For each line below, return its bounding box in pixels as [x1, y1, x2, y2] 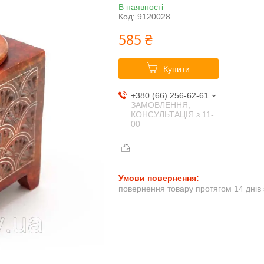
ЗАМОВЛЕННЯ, [130, 100, 190, 110]
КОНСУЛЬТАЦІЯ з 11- [130, 110, 214, 120]
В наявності [118, 2, 163, 12]
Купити [163, 64, 190, 74]
